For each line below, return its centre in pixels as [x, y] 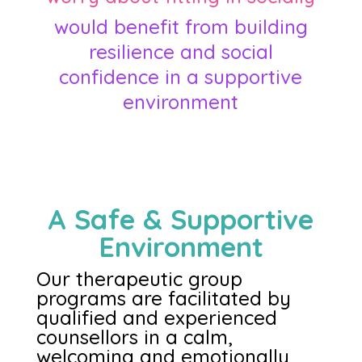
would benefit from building [181, 27]
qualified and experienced [156, 318]
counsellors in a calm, [134, 337]
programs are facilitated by [163, 298]
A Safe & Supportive [181, 219]
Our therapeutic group [139, 279]
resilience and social [181, 52]
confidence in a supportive [181, 77]
